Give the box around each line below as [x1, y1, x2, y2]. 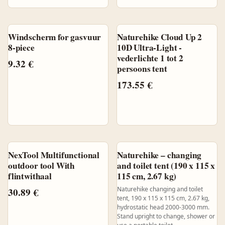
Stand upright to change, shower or [117, 211, 215, 220]
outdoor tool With [8, 159, 75, 172]
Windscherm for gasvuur [8, 31, 101, 44]
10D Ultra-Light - [117, 41, 182, 54]
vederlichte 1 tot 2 [117, 52, 183, 65]
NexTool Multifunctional [8, 148, 100, 161]
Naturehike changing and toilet [117, 184, 203, 193]
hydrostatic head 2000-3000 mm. [117, 202, 209, 211]
